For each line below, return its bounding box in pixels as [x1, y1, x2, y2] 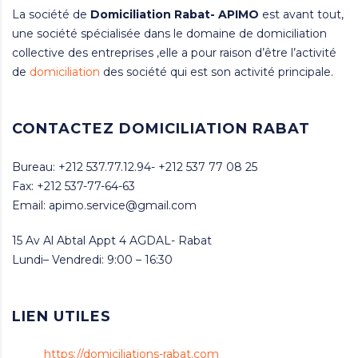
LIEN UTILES [12, 308, 111, 326]
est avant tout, [259, 7, 344, 22]
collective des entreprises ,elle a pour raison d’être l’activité [12, 46, 336, 61]
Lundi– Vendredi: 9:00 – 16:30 [12, 253, 173, 268]
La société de [12, 7, 90, 22]
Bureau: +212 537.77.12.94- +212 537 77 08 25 [12, 160, 257, 175]
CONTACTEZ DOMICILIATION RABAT [12, 120, 310, 138]
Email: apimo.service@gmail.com [12, 198, 197, 213]
